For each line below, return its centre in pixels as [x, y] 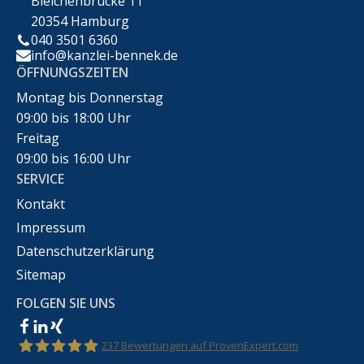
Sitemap [41, 274]
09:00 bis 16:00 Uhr [74, 158]
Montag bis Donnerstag [90, 97]
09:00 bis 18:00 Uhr [74, 117]
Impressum [51, 227]
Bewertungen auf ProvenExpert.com [209, 345]
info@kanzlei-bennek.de [104, 55]
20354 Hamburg [80, 21]
